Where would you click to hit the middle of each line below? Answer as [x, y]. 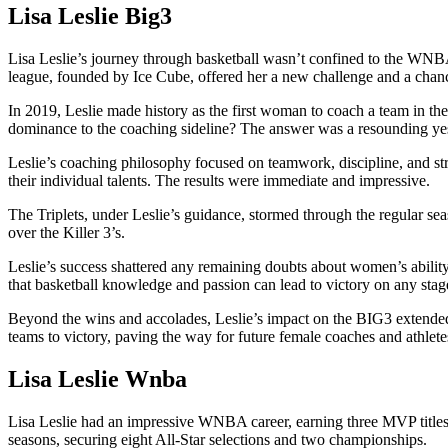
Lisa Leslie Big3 [90, 16]
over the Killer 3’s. [66, 233]
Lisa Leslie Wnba [97, 379]
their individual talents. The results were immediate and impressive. [219, 181]
